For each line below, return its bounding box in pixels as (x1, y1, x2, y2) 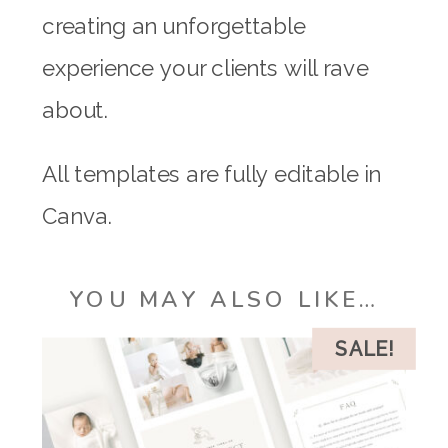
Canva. (42, 203, 112, 230)
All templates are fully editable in (42, 161, 381, 188)
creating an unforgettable (42, 12, 306, 40)
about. (42, 96, 108, 124)
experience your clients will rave (42, 54, 369, 82)
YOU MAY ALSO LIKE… (68, 284, 380, 316)
